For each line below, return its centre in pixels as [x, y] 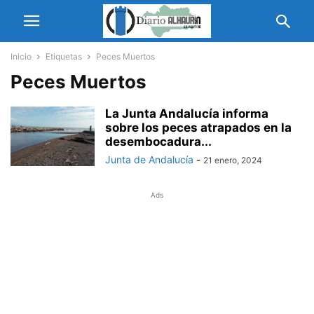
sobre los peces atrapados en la [198, 128]
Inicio [21, 56]
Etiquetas [64, 56]
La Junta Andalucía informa [187, 114]
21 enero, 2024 [233, 160]
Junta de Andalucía [149, 159]
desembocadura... [158, 142]
